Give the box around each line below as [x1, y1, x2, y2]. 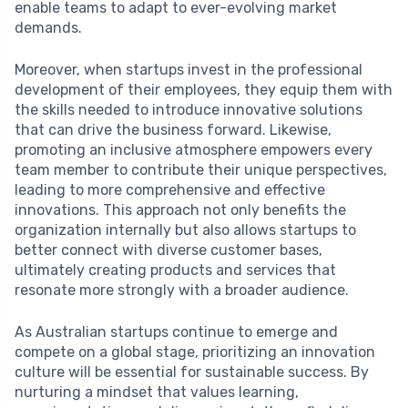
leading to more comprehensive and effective [15, 181, 325, 199]
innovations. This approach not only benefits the [15, 201, 346, 219]
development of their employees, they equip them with [15, 81, 393, 99]
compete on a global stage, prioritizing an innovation [15, 343, 375, 362]
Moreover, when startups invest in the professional [15, 61, 362, 79]
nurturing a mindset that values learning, [15, 383, 299, 402]
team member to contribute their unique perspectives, [15, 161, 387, 179]
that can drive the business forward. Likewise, [15, 121, 331, 139]
